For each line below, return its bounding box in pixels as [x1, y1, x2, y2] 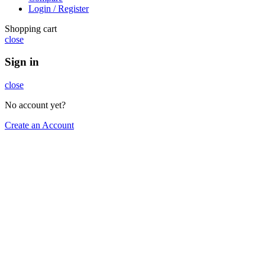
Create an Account [5, 119, 74, 130]
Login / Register [28, 3, 89, 14]
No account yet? [5, 99, 66, 110]
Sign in [5, 56, 39, 69]
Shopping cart [5, 23, 57, 34]
